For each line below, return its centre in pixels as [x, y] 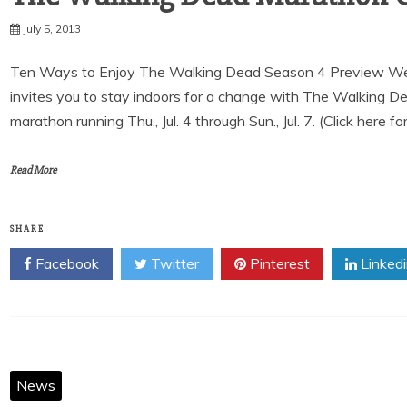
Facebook [65, 263]
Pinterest [278, 263]
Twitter [173, 263]
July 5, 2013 [52, 29]
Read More [33, 170]
